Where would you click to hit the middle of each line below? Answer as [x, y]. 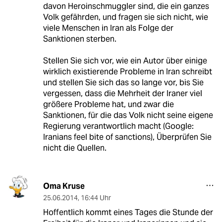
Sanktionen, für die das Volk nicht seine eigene [128, 115]
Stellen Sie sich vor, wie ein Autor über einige [125, 61]
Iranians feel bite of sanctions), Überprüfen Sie [127, 137]
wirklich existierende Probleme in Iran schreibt [127, 72]
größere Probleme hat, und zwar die [108, 105]
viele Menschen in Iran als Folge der [108, 28]
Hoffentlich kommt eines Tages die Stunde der [128, 213]
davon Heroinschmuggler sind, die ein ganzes [126, 6]
